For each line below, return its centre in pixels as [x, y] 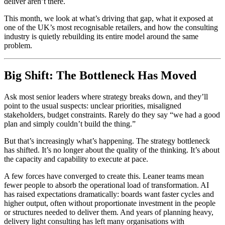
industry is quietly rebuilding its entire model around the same [101, 36]
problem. [18, 45]
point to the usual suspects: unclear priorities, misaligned [93, 106]
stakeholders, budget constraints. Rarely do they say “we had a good [112, 115]
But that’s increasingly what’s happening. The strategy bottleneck [107, 141]
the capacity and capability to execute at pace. [76, 159]
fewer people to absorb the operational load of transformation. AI [106, 185]
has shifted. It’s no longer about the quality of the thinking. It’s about [112, 150]
